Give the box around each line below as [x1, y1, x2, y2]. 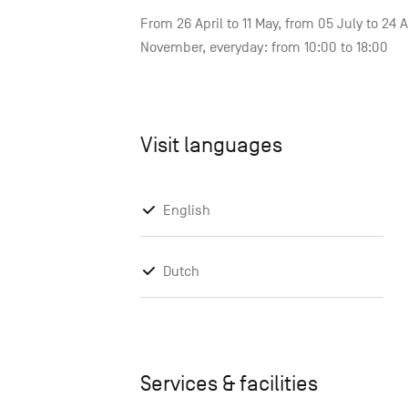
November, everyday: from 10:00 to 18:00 [140, 39, 388, 56]
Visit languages [140, 133, 282, 158]
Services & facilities [140, 372, 318, 396]
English [163, 202, 210, 219]
